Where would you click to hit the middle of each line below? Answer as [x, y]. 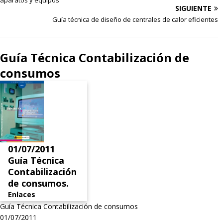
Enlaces [22, 195]
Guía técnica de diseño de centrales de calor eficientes [135, 19]
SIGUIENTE [193, 8]
